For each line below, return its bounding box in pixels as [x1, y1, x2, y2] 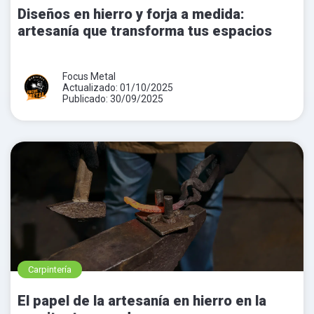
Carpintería [28, 264, 71, 275]
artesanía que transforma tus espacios [18, 22, 272, 39]
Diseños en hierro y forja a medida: [18, 5, 245, 22]
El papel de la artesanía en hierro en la [18, 292, 266, 309]
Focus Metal [62, 70, 116, 82]
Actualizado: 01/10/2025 [62, 81, 173, 93]
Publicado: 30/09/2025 [62, 93, 163, 104]
